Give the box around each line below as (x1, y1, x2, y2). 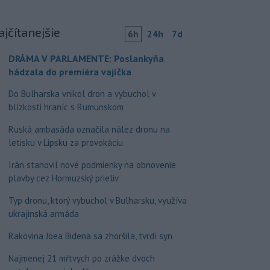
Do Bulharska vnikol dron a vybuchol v (8, 88, 155, 99)
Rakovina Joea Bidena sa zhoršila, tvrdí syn (8, 230, 172, 242)
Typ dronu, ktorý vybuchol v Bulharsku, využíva (8, 195, 187, 206)
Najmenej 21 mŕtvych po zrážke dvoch (8, 253, 155, 264)
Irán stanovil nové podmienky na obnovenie (8, 159, 176, 171)
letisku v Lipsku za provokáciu (8, 137, 123, 148)
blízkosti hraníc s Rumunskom (8, 101, 124, 113)
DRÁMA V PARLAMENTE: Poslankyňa (8, 52, 164, 64)
